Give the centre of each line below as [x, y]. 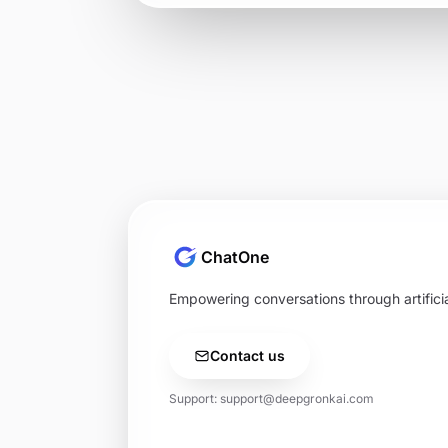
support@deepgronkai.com [297, 398]
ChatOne [235, 257]
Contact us [247, 355]
